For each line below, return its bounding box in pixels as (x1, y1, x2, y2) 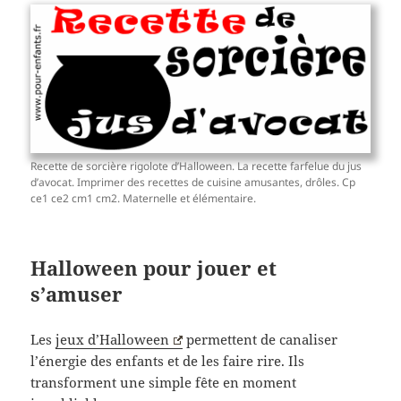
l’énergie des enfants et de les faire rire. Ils (30, 352, 305, 370)
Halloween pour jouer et (30, 254, 277, 282)
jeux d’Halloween (55, 330, 170, 348)
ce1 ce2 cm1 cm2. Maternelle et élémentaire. (30, 191, 257, 207)
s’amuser (30, 280, 124, 308)
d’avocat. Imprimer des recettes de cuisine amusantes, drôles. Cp (30, 175, 356, 191)
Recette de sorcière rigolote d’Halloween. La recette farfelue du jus (30, 158, 363, 175)
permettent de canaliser (182, 330, 337, 348)
